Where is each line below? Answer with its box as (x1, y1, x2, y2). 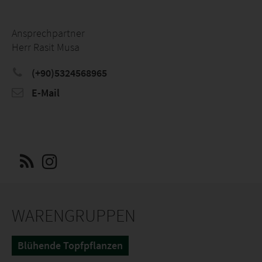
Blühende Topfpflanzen (18, 239, 123, 252)
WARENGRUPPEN (12, 204, 136, 226)
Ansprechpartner (12, 26, 85, 40)
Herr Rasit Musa (12, 40, 80, 54)
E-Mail (29, 86, 60, 99)
